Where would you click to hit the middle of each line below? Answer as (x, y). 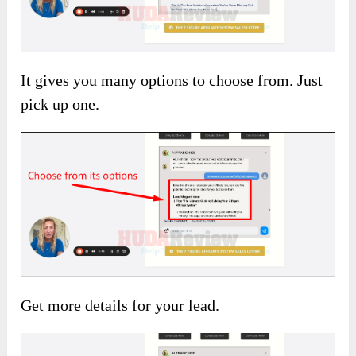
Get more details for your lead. (120, 306)
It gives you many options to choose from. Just (172, 80)
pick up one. (60, 104)
